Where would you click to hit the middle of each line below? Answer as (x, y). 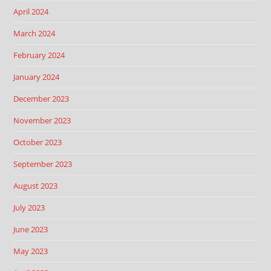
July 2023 (29, 207)
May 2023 (31, 251)
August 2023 (36, 185)
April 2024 (31, 11)
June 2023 (31, 229)
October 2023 (38, 142)
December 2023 (41, 98)
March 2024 (34, 33)
